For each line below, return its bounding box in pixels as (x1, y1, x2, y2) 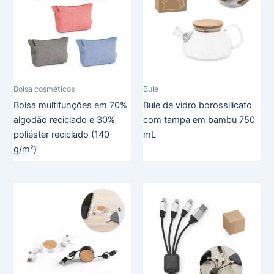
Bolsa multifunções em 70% (13, 100, 128, 111)
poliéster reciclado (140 (13, 129, 110, 141)
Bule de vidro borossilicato (143, 100, 252, 111)
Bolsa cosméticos (13, 84, 75, 94)
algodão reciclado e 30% (13, 114, 116, 126)
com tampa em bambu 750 (143, 114, 255, 126)
